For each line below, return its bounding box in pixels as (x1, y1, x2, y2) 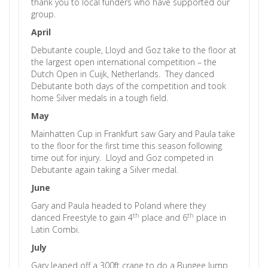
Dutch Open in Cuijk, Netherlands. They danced (31, 68, 214, 80)
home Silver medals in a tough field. (31, 92, 168, 103)
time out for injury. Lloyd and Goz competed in (31, 152, 214, 163)
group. (31, 8, 56, 20)
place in (194, 212, 226, 223)
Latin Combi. (31, 224, 80, 235)
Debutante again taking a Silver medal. (31, 164, 178, 175)
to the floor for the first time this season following (31, 140, 222, 151)
